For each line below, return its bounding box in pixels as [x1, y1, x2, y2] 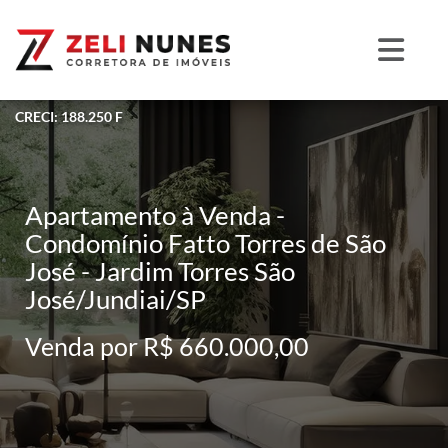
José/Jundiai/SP [25, 282, 206, 315]
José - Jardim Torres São [25, 254, 295, 287]
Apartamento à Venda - [25, 198, 285, 231]
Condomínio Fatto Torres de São [25, 226, 386, 259]
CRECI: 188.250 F [15, 107, 123, 125]
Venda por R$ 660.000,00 [25, 330, 309, 361]
